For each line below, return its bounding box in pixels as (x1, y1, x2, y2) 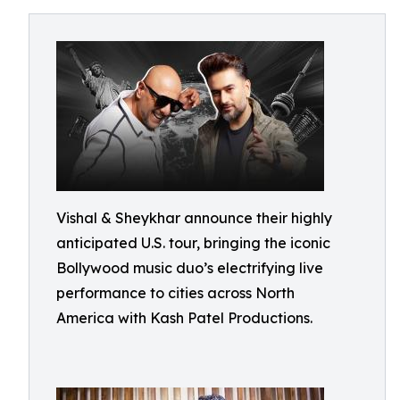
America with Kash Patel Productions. (56, 309, 312, 327)
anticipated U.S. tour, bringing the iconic (56, 234, 330, 252)
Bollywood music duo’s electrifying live (56, 259, 323, 277)
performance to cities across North (56, 284, 295, 302)
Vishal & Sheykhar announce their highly (56, 209, 332, 227)
